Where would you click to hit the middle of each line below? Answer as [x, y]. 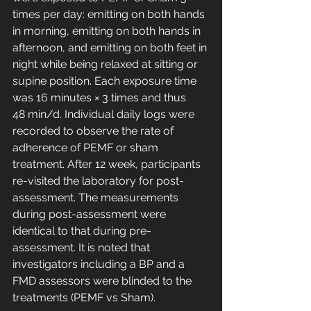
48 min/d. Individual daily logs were [105, 115]
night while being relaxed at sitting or [107, 65]
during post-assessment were [91, 215]
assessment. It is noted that [83, 248]
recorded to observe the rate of [94, 131]
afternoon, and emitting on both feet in [111, 48]
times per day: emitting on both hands [110, 15]
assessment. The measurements [97, 198]
